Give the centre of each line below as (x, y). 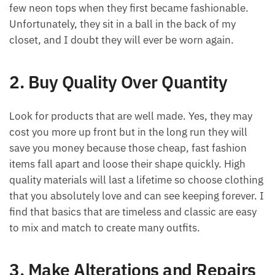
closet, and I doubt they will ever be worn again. (122, 40)
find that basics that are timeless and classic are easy (133, 212)
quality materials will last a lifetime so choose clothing (136, 180)
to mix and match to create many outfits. (105, 228)
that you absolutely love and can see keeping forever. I (137, 196)
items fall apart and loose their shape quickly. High (127, 164)
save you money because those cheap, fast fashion (128, 148)
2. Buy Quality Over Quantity (118, 82)
